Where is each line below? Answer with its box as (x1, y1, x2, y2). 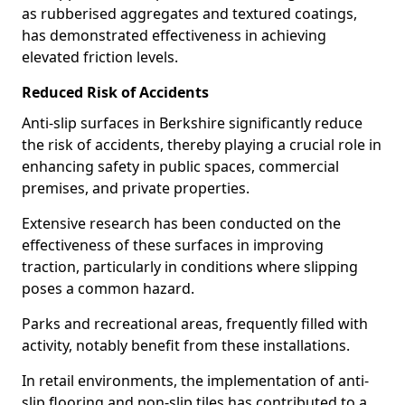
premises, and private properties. (22, 178, 250, 198)
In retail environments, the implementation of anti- (22, 371, 369, 391)
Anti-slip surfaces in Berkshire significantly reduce (22, 113, 363, 133)
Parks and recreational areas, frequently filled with (22, 314, 368, 334)
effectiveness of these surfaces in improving (22, 235, 324, 255)
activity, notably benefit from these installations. (22, 335, 350, 355)
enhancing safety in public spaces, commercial (22, 156, 339, 176)
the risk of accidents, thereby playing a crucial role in (22, 135, 381, 155)
